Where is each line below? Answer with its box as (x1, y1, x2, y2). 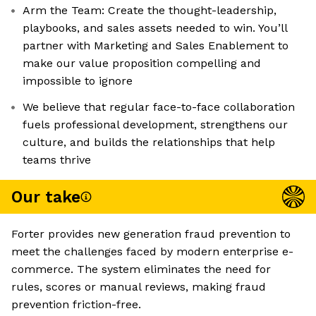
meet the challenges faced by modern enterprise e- (11, 245, 293, 259)
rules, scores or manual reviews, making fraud (11, 280, 266, 294)
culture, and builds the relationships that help (23, 135, 275, 150)
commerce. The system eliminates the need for (11, 262, 271, 276)
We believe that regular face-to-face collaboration (23, 100, 295, 114)
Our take (11, 187, 80, 207)
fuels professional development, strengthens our (23, 118, 288, 132)
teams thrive (23, 153, 91, 167)
